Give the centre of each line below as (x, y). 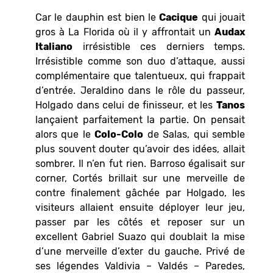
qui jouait (222, 18)
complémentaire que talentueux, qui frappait (140, 76)
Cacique (179, 18)
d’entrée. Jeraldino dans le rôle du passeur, (140, 91)
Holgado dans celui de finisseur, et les (126, 105)
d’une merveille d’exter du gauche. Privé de (140, 252)
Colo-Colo (119, 135)
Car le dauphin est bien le (97, 18)
